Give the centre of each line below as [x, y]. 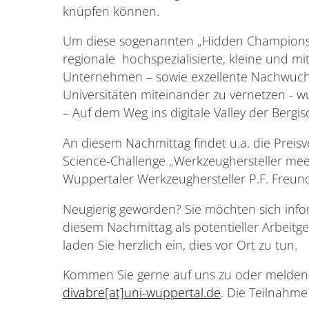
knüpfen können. [112, 11]
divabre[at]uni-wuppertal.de [141, 293]
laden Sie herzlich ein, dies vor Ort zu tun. [180, 245]
